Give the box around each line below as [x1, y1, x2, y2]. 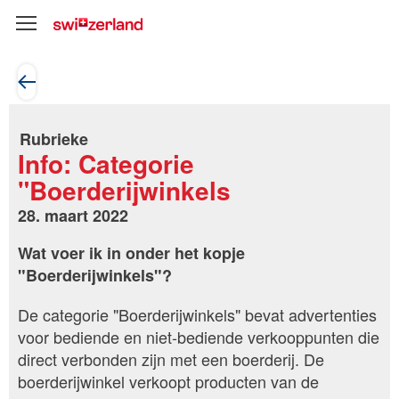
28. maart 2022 [18, 203, 128, 227]
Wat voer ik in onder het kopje [18, 240, 245, 265]
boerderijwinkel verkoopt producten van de [18, 369, 319, 393]
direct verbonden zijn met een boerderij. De [18, 346, 324, 370]
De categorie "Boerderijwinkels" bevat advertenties [18, 302, 377, 326]
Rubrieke [20, 127, 88, 151]
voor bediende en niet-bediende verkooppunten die [18, 324, 379, 348]
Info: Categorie [18, 144, 194, 182]
